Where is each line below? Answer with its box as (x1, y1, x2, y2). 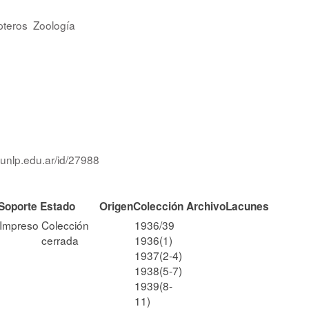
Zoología (33, 17, 75, 32)
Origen (99, 198, 133, 214)
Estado (40, 198, 75, 214)
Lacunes (226, 198, 269, 214)
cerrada (41, 232, 79, 248)
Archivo (186, 198, 226, 214)
